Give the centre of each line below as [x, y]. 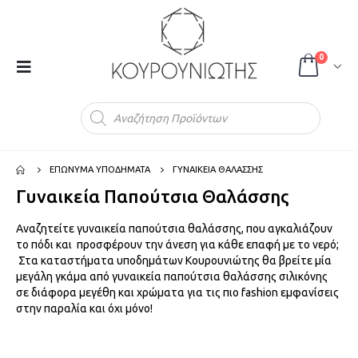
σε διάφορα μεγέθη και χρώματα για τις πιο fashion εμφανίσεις [177, 292]
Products [71, 92]
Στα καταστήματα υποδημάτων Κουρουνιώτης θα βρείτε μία [174, 261]
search [66, 103]
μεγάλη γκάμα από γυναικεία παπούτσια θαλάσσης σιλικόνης [172, 276]
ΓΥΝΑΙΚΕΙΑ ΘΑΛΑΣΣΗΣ [218, 169]
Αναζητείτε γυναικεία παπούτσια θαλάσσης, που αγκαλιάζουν [174, 229]
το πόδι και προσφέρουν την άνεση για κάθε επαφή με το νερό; [177, 245]
